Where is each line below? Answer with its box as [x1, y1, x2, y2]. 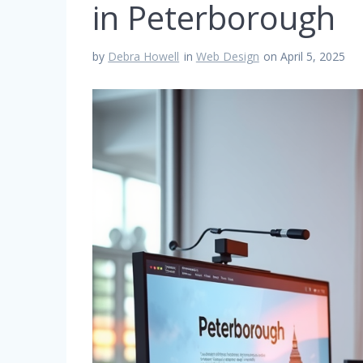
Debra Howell [108, 48, 180, 64]
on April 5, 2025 [263, 48, 346, 64]
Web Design [195, 48, 259, 64]
